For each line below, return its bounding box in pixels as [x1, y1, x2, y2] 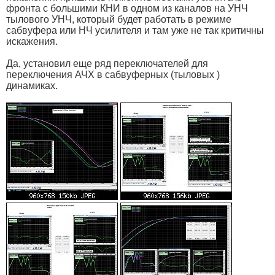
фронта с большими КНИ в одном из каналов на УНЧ [6, 2, 248, 14]
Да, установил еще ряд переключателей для [6, 58, 208, 69]
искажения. [6, 36, 58, 47]
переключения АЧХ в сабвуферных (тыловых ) [6, 69, 220, 80]
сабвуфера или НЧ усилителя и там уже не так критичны [6, 25, 264, 36]
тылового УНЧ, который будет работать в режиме [6, 14, 231, 25]
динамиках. [6, 80, 58, 91]
